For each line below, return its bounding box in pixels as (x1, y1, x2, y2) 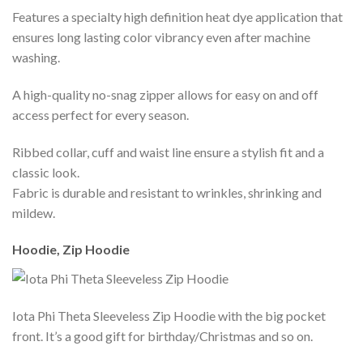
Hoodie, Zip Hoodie (12, 241, 130, 258)
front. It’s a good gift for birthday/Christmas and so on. (12, 327, 313, 344)
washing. (12, 49, 60, 65)
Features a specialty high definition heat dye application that (12, 8, 343, 24)
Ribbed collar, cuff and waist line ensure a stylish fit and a (12, 143, 324, 160)
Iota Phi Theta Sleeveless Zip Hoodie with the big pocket (12, 307, 326, 323)
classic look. (12, 164, 79, 180)
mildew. (12, 204, 55, 220)
